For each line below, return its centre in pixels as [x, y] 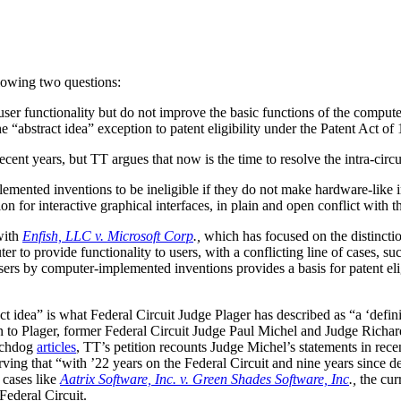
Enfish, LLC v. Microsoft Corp [108, 236]
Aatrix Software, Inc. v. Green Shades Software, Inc [205, 380]
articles [56, 347]
